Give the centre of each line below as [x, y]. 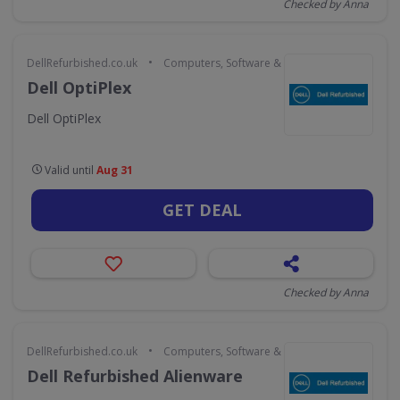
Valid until [69, 170]
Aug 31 [115, 170]
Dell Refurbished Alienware [135, 376]
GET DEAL [202, 210]
